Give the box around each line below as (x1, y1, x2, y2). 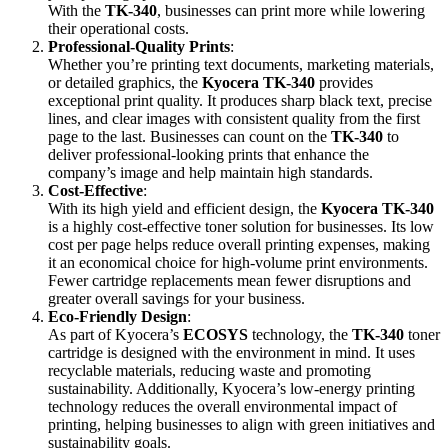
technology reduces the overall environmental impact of (48, 398, 397, 416)
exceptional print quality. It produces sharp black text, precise (48, 92, 432, 110)
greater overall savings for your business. (48, 290, 305, 308)
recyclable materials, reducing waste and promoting (48, 362, 371, 380)
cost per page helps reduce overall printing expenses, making (48, 236, 430, 254)
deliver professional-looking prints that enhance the (48, 146, 369, 164)
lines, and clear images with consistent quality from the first (48, 110, 420, 128)
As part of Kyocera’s (48, 326, 183, 344)
